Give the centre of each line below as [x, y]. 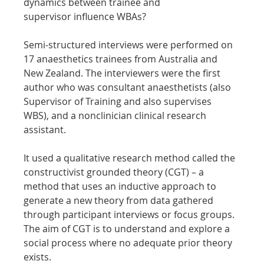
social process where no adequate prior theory [129, 242]
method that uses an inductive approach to [121, 186]
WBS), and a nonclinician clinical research [116, 115]
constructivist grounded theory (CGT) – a [115, 172]
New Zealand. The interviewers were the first [123, 73]
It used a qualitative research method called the [131, 158]
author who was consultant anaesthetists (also [129, 87]
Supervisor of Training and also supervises [119, 101]
